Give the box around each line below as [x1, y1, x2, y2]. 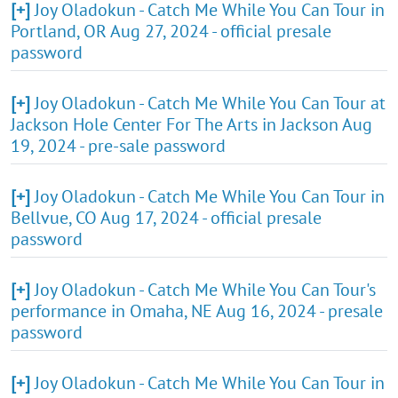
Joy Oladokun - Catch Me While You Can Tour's [35, 277, 376, 301]
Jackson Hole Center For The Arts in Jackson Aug [11, 112, 372, 136]
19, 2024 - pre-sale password [11, 133, 226, 157]
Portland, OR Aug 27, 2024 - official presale [11, 19, 331, 43]
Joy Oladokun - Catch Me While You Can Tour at [35, 91, 386, 115]
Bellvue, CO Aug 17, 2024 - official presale [11, 205, 322, 229]
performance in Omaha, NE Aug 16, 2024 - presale [11, 298, 383, 322]
